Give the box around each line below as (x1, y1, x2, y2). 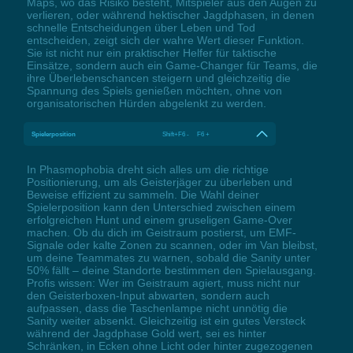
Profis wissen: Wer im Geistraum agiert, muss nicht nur (26, 277, 300, 290)
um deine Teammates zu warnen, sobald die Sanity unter (26, 251, 310, 265)
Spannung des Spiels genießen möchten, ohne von (26, 84, 282, 98)
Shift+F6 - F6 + (162, 130, 210, 139)
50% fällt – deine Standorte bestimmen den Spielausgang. (26, 264, 316, 277)
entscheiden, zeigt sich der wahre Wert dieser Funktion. (26, 34, 304, 47)
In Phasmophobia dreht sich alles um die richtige (26, 163, 269, 176)
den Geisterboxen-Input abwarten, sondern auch (26, 289, 269, 303)
